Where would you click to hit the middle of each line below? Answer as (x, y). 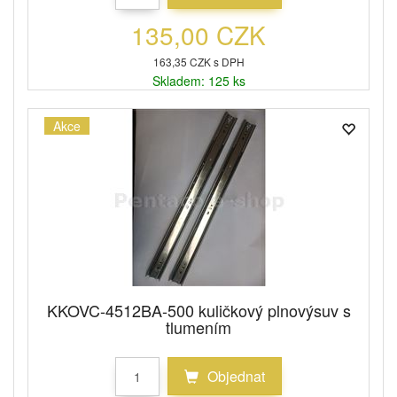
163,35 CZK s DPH (198, 62)
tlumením (198, 327)
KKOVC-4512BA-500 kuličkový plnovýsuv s (198, 311)
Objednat (235, 376)
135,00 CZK (198, 35)
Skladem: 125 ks (198, 81)
